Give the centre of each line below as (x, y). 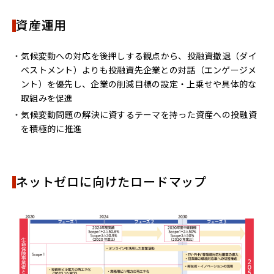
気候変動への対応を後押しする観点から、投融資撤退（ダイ (139, 56)
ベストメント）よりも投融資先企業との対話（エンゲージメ (139, 70)
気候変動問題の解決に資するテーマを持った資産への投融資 (139, 114)
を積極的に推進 (51, 128)
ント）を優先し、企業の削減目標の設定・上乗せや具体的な (139, 84)
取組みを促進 (47, 98)
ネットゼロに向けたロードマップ (111, 181)
